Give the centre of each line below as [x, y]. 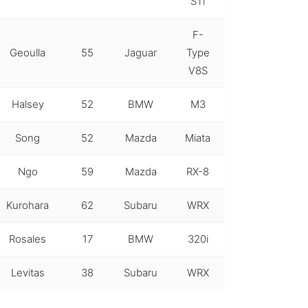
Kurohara [27, 205]
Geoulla [27, 52]
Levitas [27, 272]
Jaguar [141, 52]
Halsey [27, 104]
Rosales [27, 239]
